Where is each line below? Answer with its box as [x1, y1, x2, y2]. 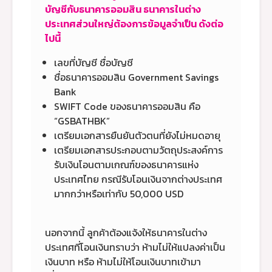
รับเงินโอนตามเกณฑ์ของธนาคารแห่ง [54, 157, 199, 172]
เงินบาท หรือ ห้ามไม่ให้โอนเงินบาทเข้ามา [45, 254, 201, 269]
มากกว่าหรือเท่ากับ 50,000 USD [54, 186, 183, 201]
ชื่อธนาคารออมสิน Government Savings [54, 69, 219, 84]
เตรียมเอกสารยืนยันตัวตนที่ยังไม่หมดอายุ [54, 127, 220, 143]
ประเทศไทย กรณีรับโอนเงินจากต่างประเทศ [54, 171, 222, 186]
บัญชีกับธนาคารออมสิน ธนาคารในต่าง [45, 1, 201, 16]
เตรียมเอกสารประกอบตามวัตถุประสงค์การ [54, 142, 223, 157]
